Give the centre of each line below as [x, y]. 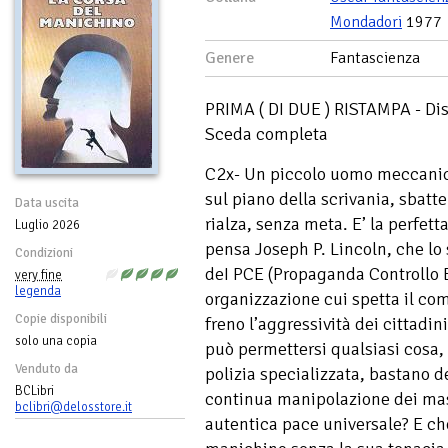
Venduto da [46, 369]
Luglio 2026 [47, 225]
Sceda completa [266, 134]
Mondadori [366, 22]
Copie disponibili [61, 319]
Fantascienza [375, 58]
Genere [229, 58]
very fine [38, 275]
